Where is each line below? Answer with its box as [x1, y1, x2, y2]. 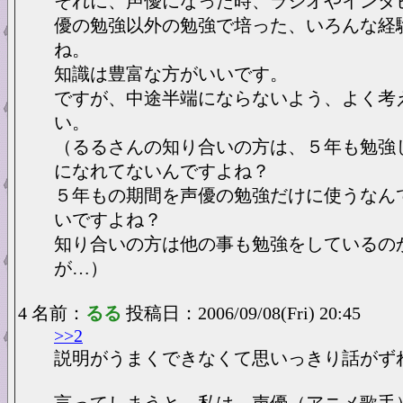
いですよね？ [54, 210, 162, 229]
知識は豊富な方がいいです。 [54, 64, 288, 84]
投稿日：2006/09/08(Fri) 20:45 [126, 303, 361, 323]
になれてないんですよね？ [54, 161, 270, 181]
